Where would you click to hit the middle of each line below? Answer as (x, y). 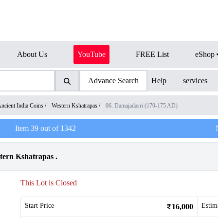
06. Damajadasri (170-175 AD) (142, 106)
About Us (32, 54)
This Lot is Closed (49, 183)
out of (49, 128)
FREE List (152, 54)
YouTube (91, 54)
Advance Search (113, 81)
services (195, 81)
